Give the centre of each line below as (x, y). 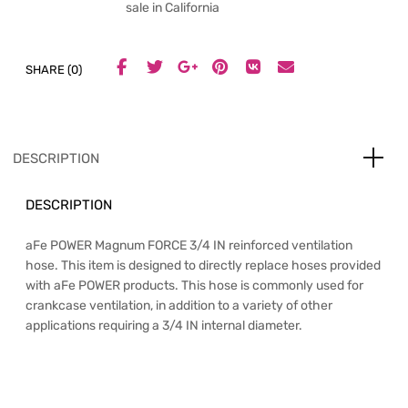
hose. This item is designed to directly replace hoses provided (203, 266)
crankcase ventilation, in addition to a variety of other (179, 306)
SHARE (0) (54, 70)
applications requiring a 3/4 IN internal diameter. (164, 326)
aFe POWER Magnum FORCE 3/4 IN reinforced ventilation (189, 246)
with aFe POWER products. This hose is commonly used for (194, 286)
